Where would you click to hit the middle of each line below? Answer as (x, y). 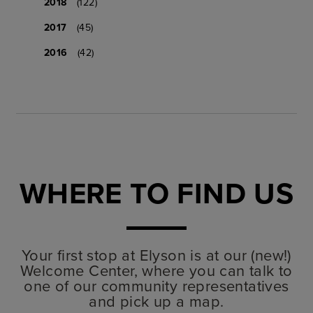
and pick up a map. (156, 300)
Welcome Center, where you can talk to (156, 270)
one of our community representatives (156, 285)
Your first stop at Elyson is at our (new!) (156, 254)
